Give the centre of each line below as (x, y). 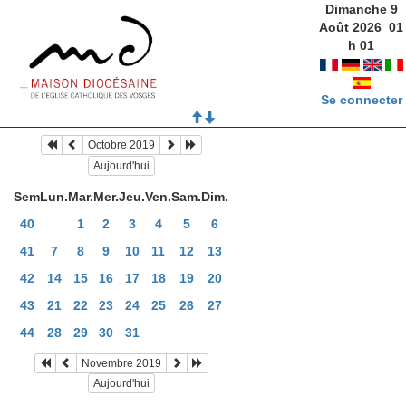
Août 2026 (351, 27)
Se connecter (361, 100)
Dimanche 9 (361, 9)
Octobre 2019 (121, 145)
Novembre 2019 (121, 363)
